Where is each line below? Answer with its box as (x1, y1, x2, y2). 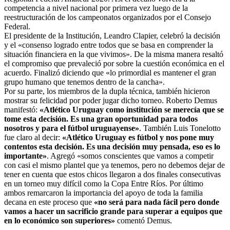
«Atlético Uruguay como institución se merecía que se (40, 105, 224, 114)
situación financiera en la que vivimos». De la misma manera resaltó (4, 49, 223, 59)
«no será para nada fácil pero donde (94, 197, 219, 206)
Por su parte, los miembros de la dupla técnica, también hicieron (4, 86, 210, 95)
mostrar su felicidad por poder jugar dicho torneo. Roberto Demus (4, 95, 217, 105)
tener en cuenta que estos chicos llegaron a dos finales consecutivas (4, 169, 221, 179)
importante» (4, 151, 47, 160)
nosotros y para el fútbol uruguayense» (4, 123, 139, 132)
